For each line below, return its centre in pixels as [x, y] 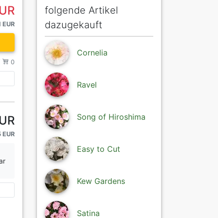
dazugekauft [73, 25]
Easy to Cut [99, 149]
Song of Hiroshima [111, 117]
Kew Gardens [101, 181]
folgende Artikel [82, 10]
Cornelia [92, 53]
